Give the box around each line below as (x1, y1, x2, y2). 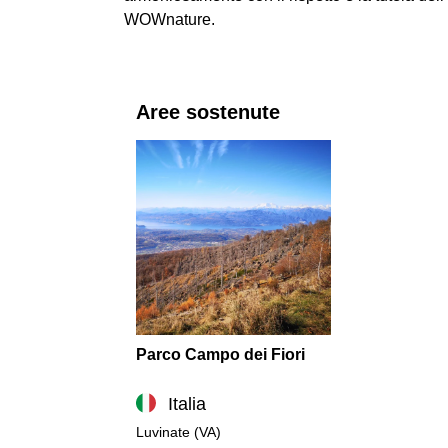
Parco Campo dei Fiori (136, 345, 305, 363)
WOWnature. (124, 10, 215, 28)
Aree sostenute (136, 100, 280, 123)
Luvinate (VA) (136, 423, 221, 440)
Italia (168, 393, 206, 414)
